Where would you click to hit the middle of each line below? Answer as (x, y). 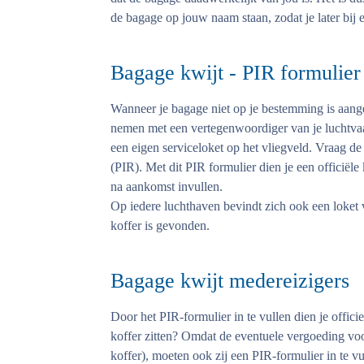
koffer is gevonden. (160, 225)
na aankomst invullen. (167, 186)
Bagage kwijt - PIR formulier (236, 73)
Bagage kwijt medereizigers (230, 281)
